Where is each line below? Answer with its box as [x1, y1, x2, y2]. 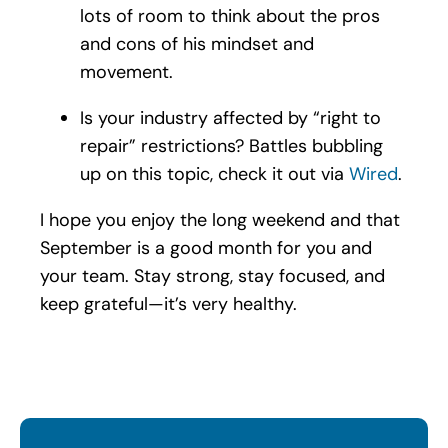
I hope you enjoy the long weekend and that [39, 208, 400, 233]
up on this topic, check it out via [79, 162, 349, 187]
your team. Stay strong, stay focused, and [39, 264, 385, 289]
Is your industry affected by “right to [79, 106, 381, 131]
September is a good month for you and [39, 236, 372, 261]
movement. [79, 60, 173, 85]
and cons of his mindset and [79, 32, 314, 57]
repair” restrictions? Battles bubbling [79, 134, 383, 159]
